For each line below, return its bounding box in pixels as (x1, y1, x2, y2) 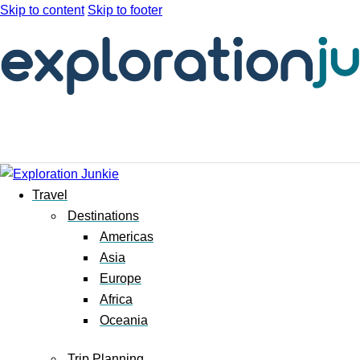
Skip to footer (88, 3, 162, 17)
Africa (100, 292, 133, 306)
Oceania (100, 313, 148, 327)
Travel (32, 187, 67, 202)
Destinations (67, 208, 139, 223)
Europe (100, 271, 141, 285)
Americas (100, 229, 153, 243)
